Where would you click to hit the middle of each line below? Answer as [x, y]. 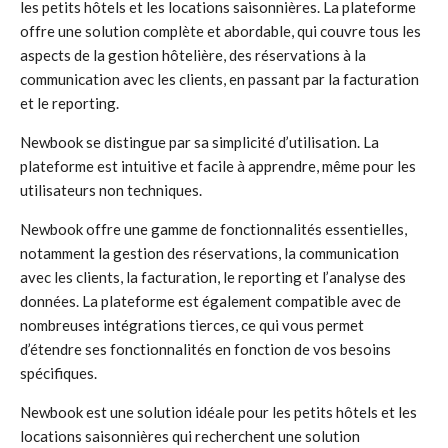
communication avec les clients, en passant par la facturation [219, 79]
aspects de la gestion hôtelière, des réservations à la [193, 55]
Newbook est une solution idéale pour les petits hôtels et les [218, 412]
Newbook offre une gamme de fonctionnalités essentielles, [213, 229]
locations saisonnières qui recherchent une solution [190, 436]
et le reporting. [69, 103]
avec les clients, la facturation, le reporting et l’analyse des [213, 277]
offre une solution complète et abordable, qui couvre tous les [220, 31]
